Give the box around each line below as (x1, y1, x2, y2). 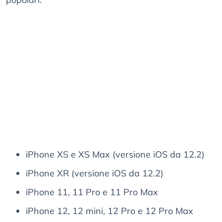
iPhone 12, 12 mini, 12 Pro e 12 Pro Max (26, 205, 193, 217)
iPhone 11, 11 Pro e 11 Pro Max (26, 186, 158, 198)
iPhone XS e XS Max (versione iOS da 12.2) (26, 149, 205, 161)
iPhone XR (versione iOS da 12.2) (26, 167, 164, 179)
